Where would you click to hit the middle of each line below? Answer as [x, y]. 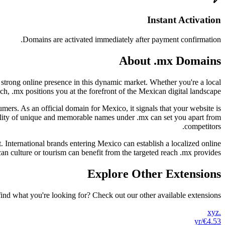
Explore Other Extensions [154, 174]
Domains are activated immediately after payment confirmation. [122, 39]
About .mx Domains [170, 61]
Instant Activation [184, 20]
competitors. [203, 126]
